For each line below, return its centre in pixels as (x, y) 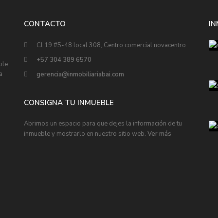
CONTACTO (45, 24)
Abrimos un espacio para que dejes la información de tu (103, 124)
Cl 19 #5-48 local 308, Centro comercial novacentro (111, 45)
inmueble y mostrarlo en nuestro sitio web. (86, 134)
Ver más (159, 134)
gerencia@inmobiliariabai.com (80, 74)
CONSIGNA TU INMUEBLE (69, 103)
